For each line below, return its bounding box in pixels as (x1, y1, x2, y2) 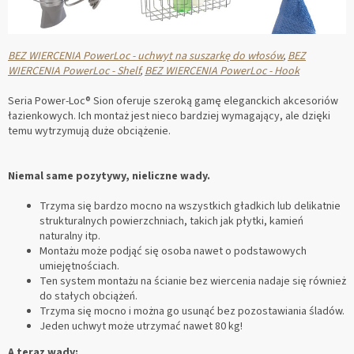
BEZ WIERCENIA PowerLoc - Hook (145, 62, 299, 79)
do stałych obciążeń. (40, 288, 137, 304)
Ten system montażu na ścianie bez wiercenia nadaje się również (40, 273, 346, 289)
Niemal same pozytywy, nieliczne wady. (8, 168, 210, 184)
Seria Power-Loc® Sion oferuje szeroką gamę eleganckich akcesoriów (8, 92, 338, 109)
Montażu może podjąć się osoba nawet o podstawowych (40, 243, 307, 259)
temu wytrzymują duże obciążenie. (8, 122, 171, 139)
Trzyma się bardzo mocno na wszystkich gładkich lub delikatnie (40, 198, 341, 214)
